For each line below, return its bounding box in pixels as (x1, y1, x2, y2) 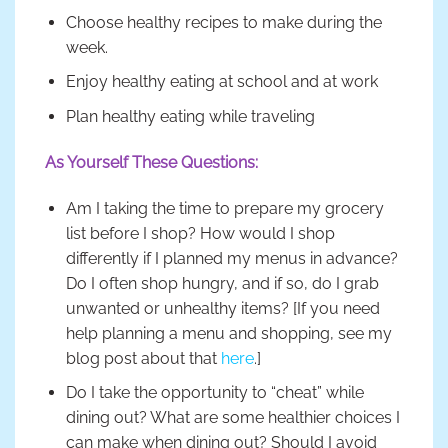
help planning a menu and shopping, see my (65, 323, 392, 343)
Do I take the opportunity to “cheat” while (65, 383, 364, 403)
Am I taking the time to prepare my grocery (65, 198, 384, 218)
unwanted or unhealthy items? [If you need (65, 298, 380, 318)
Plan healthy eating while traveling (65, 106, 315, 126)
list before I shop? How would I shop (65, 223, 335, 243)
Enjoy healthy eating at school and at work (65, 72, 378, 92)
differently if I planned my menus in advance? (65, 248, 398, 268)
